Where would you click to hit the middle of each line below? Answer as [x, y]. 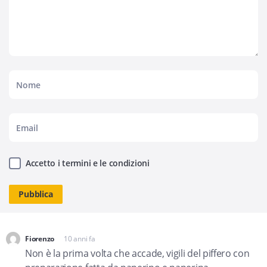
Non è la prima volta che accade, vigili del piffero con [137, 253]
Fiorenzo [40, 239]
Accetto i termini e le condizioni [88, 163]
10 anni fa [80, 239]
